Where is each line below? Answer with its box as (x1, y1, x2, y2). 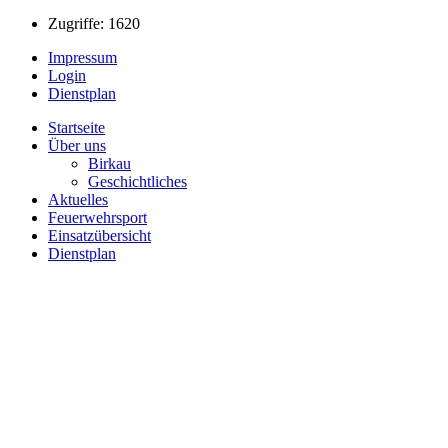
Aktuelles (48, 190, 108, 208)
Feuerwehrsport (48, 208, 147, 226)
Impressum (48, 48, 117, 66)
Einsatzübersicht (48, 226, 151, 244)
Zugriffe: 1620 (48, 14, 140, 32)
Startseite (48, 118, 105, 136)
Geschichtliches (88, 172, 187, 190)
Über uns (48, 136, 106, 154)
